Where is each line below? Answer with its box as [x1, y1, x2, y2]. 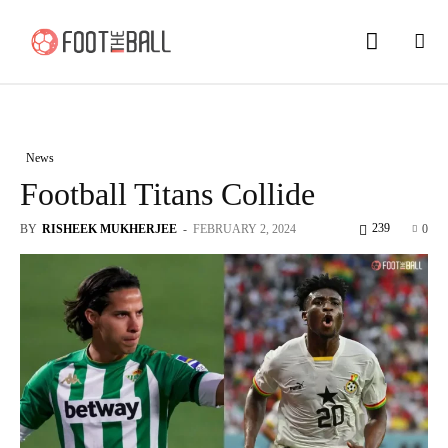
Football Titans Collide [20, 175, 315, 212]
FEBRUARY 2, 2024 [193, 221, 296, 236]
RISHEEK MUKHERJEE [42, 221, 177, 236]
